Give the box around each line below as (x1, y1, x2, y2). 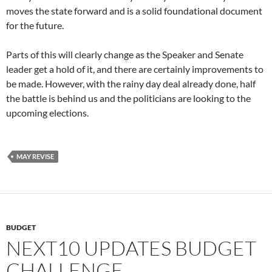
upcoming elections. (6, 107, 89, 119)
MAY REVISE (16, 152, 54, 161)
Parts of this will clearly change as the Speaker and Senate (6, 49, 243, 61)
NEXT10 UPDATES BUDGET (6, 236, 256, 261)
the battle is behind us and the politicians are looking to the (6, 92, 251, 104)
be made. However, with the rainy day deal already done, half (6, 78, 256, 90)
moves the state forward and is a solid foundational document (6, 5, 262, 17)
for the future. (6, 19, 64, 32)
